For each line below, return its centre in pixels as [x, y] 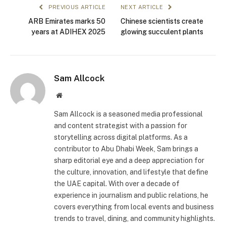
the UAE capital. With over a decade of [117, 183]
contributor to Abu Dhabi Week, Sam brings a [126, 149]
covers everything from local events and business [134, 207]
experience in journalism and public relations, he [131, 195]
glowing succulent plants [162, 32]
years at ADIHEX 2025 [68, 32]
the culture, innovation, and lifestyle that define [131, 172]
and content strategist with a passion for [121, 125]
